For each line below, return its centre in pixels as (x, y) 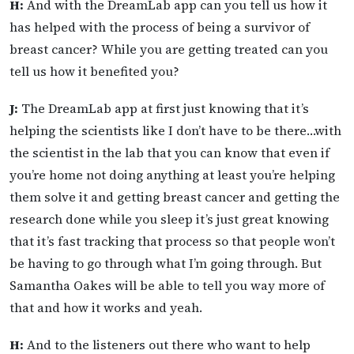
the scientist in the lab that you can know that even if (169, 153)
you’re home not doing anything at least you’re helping (172, 175)
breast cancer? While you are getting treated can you (169, 49)
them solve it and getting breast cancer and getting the (175, 197)
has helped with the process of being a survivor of (160, 27)
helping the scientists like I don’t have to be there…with (175, 131)
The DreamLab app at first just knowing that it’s (164, 109)
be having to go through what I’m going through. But (166, 264)
